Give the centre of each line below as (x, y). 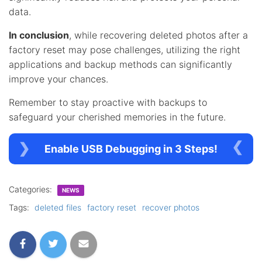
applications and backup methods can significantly (120, 64)
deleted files (58, 207)
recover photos (171, 207)
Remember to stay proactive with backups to (108, 102)
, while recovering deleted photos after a (158, 35)
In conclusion (39, 35)
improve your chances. (58, 79)
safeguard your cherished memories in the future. (117, 117)
